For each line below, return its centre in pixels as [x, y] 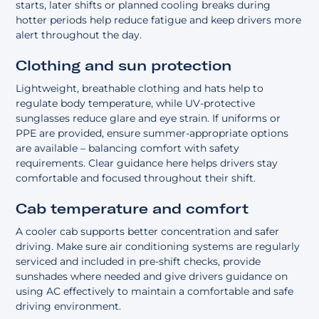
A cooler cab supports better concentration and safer [148, 232]
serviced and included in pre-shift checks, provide [138, 262]
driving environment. [69, 307]
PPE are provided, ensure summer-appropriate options [152, 134]
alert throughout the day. [79, 35]
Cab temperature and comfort [132, 209]
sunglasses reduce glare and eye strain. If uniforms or [148, 119]
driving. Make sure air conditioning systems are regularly [158, 247]
